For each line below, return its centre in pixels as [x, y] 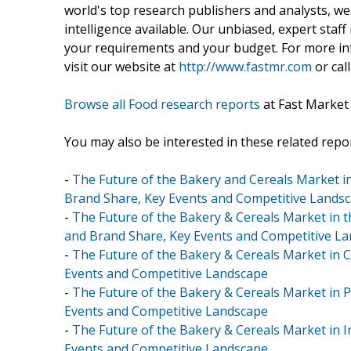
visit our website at [121, 66]
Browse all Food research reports [162, 104]
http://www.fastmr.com [245, 66]
